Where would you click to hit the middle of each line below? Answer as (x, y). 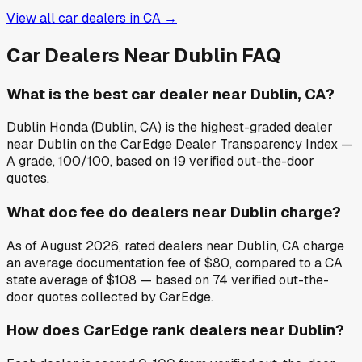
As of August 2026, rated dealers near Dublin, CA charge (175, 246)
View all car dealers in (75, 18)
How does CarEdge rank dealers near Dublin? (175, 330)
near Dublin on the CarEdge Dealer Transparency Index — (180, 145)
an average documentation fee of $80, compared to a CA (175, 263)
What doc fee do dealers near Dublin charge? (174, 212)
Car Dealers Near (90, 55)
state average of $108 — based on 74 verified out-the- (168, 280)
